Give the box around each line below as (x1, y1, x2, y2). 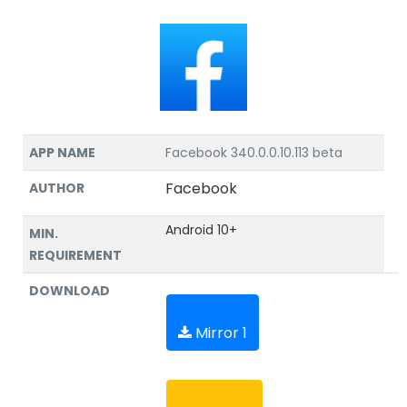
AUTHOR (29, 179, 84, 197)
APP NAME (29, 144, 95, 162)
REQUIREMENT (29, 246, 122, 264)
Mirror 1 (192, 323, 247, 343)
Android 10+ (165, 221, 237, 239)
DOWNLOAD (29, 282, 110, 300)
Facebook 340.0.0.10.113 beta (165, 144, 342, 162)
